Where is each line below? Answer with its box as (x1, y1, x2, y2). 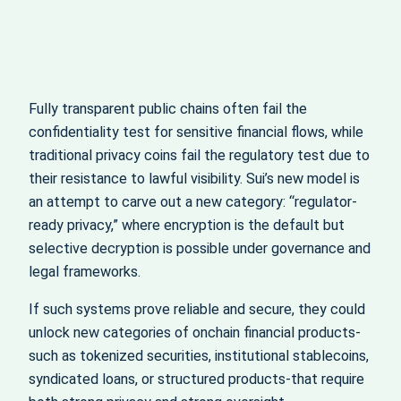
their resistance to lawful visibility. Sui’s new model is (29, 169, 360, 187)
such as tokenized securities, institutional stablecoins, (29, 347, 369, 365)
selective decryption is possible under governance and (29, 239, 371, 257)
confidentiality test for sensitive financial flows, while (29, 123, 363, 141)
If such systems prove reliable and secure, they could (29, 301, 365, 319)
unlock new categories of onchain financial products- (29, 324, 361, 342)
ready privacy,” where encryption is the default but (29, 216, 345, 234)
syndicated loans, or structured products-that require (29, 371, 364, 388)
